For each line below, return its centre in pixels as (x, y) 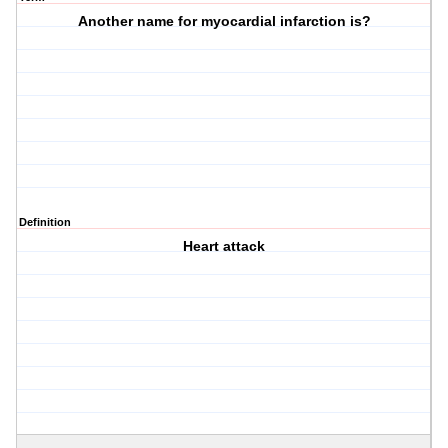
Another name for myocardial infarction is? (224, 21)
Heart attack (224, 246)
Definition (45, 222)
